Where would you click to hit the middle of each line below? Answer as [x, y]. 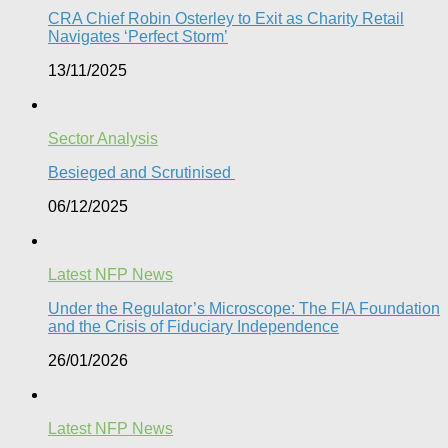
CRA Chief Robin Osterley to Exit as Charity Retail [226, 18]
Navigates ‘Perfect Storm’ [138, 36]
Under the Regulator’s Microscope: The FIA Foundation [244, 308]
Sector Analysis [103, 138]
